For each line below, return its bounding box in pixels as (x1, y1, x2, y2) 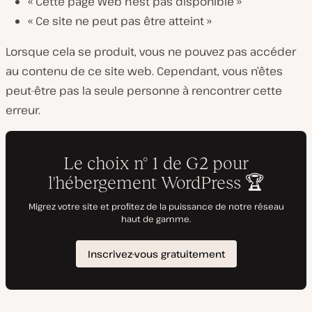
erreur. (6, 102, 40, 118)
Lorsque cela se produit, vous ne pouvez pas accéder (6, 44, 296, 59)
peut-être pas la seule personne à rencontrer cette (6, 83, 282, 98)
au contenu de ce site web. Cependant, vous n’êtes (6, 63, 283, 79)
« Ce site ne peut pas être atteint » (28, 13, 212, 29)
